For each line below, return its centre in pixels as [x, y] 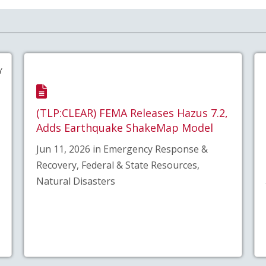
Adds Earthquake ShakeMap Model [124, 127]
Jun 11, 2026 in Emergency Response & [122, 149]
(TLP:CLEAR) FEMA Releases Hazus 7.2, [132, 113]
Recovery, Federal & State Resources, [118, 165]
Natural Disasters [75, 181]
